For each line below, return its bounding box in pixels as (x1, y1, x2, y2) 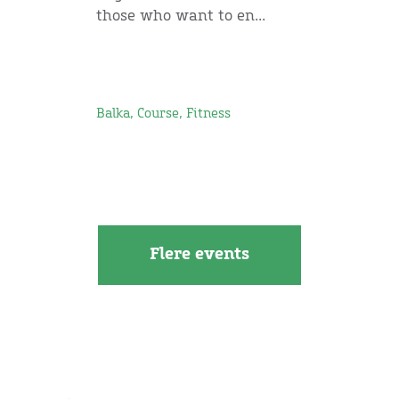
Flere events (150, 246, 249, 263)
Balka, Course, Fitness (95, 107, 231, 120)
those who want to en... (95, 8, 265, 23)
